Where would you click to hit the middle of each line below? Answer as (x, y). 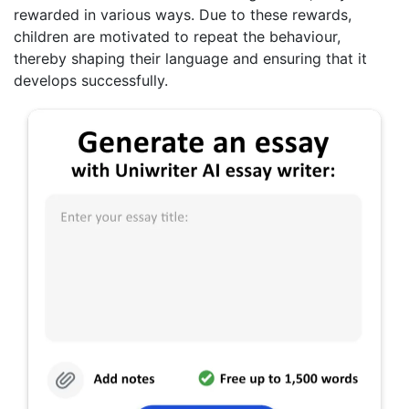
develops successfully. (91, 80)
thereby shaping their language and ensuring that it (190, 58)
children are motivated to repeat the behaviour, (177, 36)
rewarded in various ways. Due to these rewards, (183, 14)
